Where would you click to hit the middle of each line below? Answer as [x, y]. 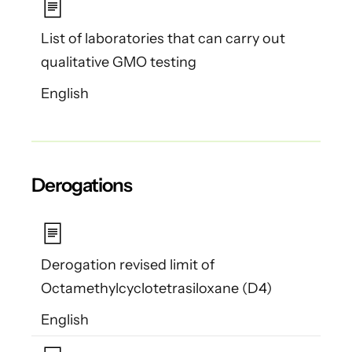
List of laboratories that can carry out [163, 38]
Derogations [82, 185]
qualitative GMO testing [119, 62]
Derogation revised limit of [128, 265]
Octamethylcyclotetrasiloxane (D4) [156, 289]
